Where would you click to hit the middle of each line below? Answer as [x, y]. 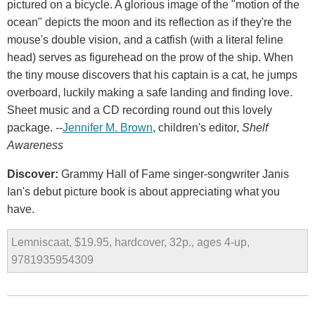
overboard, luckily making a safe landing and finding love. [150, 93]
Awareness [35, 146]
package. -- [35, 128]
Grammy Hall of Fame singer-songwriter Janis [175, 174]
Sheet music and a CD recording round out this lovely [140, 110]
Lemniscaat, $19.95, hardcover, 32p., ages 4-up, [130, 243]
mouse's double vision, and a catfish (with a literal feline [145, 40]
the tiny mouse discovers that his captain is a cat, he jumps [152, 75]
